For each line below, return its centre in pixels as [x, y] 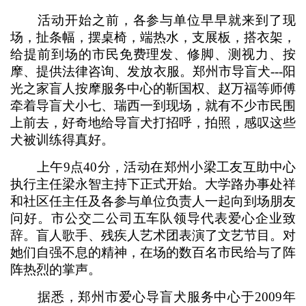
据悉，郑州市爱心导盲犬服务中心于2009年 [153, 297]
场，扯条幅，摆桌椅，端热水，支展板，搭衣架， [153, 37]
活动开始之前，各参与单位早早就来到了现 [153, 20]
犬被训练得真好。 [62, 140]
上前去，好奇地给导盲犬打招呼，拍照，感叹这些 [153, 123]
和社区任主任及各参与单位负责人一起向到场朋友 [153, 201]
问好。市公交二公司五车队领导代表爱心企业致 [153, 218]
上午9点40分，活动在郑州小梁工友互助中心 [153, 167]
